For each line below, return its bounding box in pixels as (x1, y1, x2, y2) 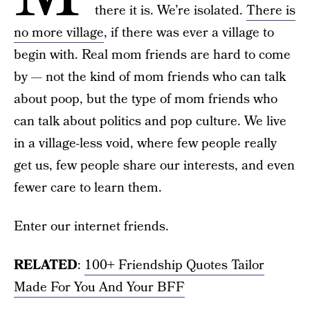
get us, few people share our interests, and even (14, 156, 295, 175)
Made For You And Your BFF (14, 278, 185, 297)
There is (246, 1, 295, 20)
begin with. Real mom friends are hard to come (14, 46, 291, 64)
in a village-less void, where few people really (14, 134, 277, 153)
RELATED (14, 256, 77, 275)
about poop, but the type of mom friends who (14, 90, 277, 109)
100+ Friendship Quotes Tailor (84, 256, 264, 275)
